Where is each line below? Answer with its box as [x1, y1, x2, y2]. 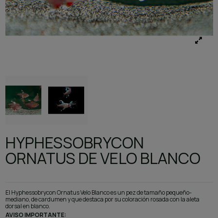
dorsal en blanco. [5, 202, 50, 211]
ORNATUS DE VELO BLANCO [5, 147, 200, 169]
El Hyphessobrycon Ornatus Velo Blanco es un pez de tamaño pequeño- [5, 188, 192, 197]
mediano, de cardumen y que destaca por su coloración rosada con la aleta [5, 195, 200, 204]
